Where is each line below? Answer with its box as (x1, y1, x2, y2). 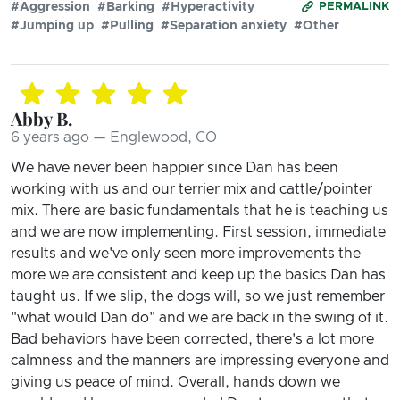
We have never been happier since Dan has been (11, 160, 338, 175)
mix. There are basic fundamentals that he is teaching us (11, 203, 388, 218)
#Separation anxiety (161, 19, 287, 32)
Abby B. (11, 105, 72, 130)
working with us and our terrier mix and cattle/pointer (11, 181, 372, 196)
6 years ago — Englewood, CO (11, 129, 217, 145)
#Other (294, 19, 339, 32)
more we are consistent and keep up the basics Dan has (11, 267, 386, 282)
